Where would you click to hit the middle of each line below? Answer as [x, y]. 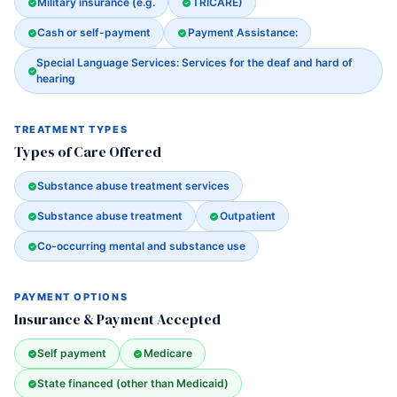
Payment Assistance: [242, 32]
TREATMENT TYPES [71, 129]
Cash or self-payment [94, 32]
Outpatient [247, 216]
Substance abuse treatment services [134, 186]
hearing [56, 78]
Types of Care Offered [88, 152]
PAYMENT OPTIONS [71, 297]
